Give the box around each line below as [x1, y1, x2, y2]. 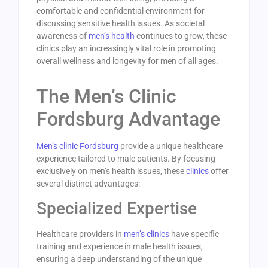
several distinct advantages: [36, 179, 140, 189]
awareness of [36, 31, 89, 41]
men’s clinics [124, 229, 169, 239]
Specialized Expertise [36, 199, 201, 219]
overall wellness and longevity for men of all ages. [36, 56, 218, 66]
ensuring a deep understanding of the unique [36, 254, 202, 264]
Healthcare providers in [36, 229, 124, 239]
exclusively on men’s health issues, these [36, 166, 186, 176]
